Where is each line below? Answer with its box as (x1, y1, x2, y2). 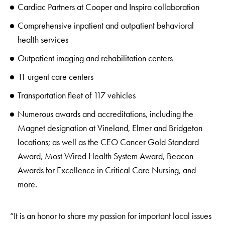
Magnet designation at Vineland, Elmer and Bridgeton (18, 123, 202, 134)
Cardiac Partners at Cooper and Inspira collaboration (18, 2, 199, 13)
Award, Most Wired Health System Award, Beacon (18, 151, 193, 162)
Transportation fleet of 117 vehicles (18, 90, 136, 101)
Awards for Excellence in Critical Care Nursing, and (18, 165, 196, 176)
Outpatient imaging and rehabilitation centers (18, 53, 173, 64)
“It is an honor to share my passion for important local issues (10, 210, 211, 221)
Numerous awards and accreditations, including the (18, 108, 193, 120)
